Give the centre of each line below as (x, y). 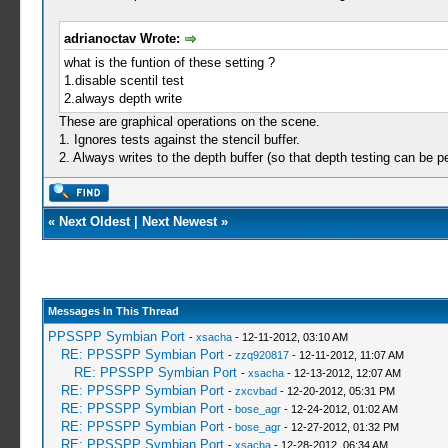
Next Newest (179, 221)
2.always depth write (122, 98)
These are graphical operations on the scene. (189, 121)
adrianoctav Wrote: (123, 38)
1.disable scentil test (123, 80)
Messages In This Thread (113, 311)
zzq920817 (261, 355)
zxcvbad (255, 391)
